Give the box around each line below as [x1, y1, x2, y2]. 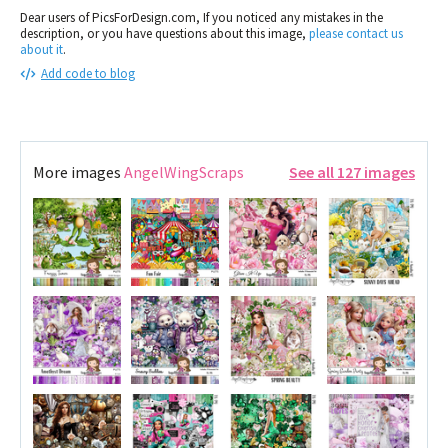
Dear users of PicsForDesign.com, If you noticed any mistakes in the [20, 8, 383, 26]
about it [20, 40, 63, 58]
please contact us [309, 24, 403, 42]
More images [33, 161, 124, 182]
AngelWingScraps [124, 161, 244, 182]
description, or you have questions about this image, [20, 24, 309, 42]
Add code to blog [41, 64, 135, 82]
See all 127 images [289, 161, 415, 182]
